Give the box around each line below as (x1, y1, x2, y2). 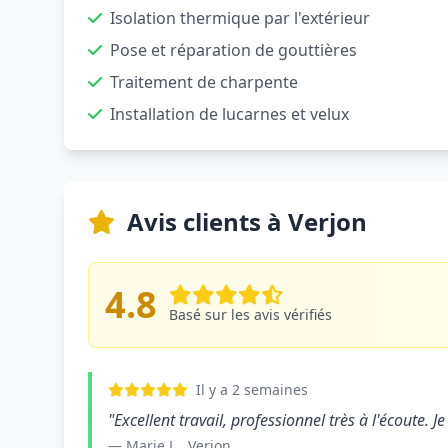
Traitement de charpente (110, 71, 298, 93)
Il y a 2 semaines (196, 380, 308, 399)
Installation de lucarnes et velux (110, 103, 349, 125)
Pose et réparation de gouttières (110, 39, 357, 61)
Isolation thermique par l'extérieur (110, 7, 370, 29)
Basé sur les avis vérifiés (169, 305, 332, 324)
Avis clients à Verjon (127, 205, 367, 238)
